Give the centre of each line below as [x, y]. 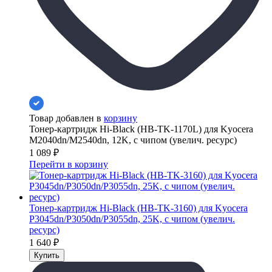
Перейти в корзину [69, 164]
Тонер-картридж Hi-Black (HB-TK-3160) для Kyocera [138, 208]
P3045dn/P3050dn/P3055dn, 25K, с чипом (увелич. [132, 219]
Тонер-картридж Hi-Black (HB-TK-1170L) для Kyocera [141, 129]
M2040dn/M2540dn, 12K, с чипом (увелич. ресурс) [133, 140]
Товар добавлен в [66, 118]
